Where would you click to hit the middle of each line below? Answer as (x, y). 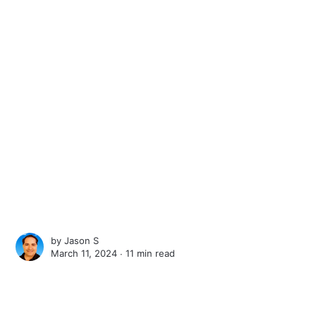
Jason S (82, 240)
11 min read (151, 253)
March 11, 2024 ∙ (89, 253)
